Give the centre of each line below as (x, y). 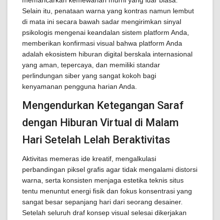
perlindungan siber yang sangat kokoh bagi (89, 76)
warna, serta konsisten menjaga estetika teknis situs (103, 180)
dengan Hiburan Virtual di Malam (100, 123)
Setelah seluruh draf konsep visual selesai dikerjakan (104, 213)
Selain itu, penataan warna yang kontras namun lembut (108, 11)
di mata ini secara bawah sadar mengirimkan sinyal (102, 22)
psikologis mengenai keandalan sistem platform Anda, (106, 32)
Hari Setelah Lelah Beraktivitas (96, 140)
